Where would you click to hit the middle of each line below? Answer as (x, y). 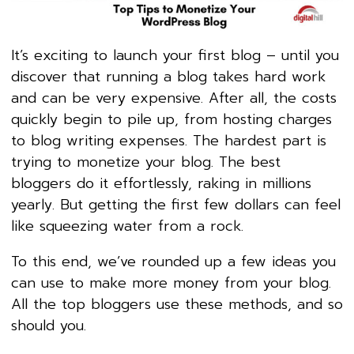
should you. (49, 325)
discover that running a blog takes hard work (168, 76)
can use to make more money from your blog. (171, 282)
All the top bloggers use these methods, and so (177, 304)
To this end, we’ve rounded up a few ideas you (173, 261)
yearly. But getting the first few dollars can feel (176, 204)
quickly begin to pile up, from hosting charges (171, 119)
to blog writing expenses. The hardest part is (169, 140)
